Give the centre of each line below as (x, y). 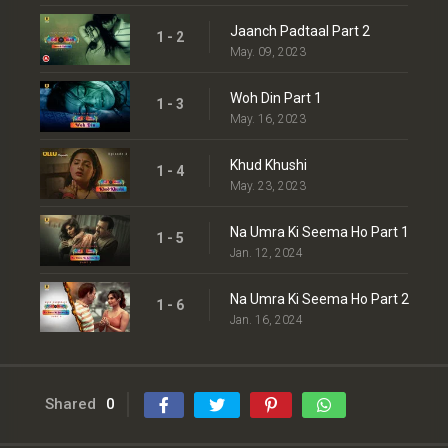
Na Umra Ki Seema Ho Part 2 (319, 298)
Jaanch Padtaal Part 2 (300, 31)
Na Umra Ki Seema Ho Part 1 (319, 231)
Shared (70, 404)
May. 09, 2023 (268, 52)
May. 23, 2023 (268, 185)
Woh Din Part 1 (276, 97)
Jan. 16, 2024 (266, 319)
